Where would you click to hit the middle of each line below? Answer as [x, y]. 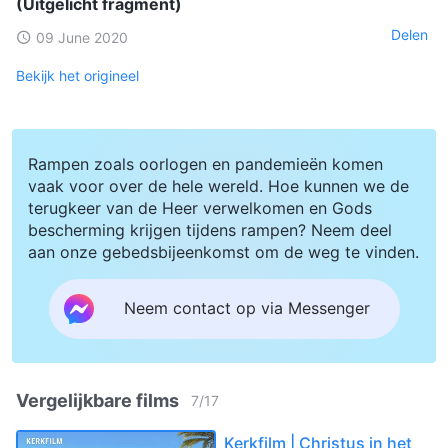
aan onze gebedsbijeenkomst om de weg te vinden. [223, 251]
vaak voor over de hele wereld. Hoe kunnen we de [218, 185]
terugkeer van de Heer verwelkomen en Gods [200, 207]
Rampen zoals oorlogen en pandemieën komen [205, 163]
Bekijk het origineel [77, 75]
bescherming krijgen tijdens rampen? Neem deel [210, 229]
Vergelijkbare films [97, 400]
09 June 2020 [82, 37]
